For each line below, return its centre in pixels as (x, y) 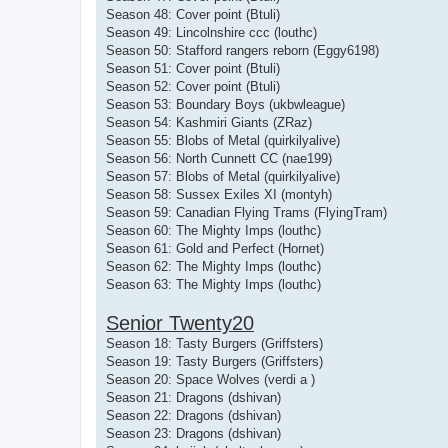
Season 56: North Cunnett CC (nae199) (219, 158)
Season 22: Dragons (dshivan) (193, 415)
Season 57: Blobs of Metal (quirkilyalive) (223, 176)
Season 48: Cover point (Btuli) (193, 14)
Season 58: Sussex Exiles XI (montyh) (219, 194)
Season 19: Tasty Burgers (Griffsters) (214, 361)
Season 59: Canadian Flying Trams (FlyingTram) (246, 212)
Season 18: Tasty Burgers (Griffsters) (214, 343)
